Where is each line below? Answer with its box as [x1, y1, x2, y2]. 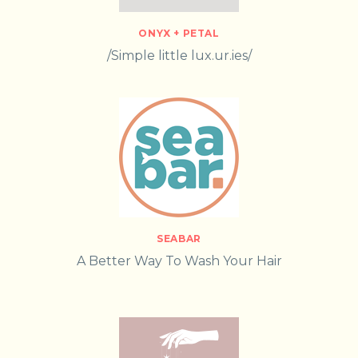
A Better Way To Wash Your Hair [76, 253, 282, 268]
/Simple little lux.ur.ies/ [106, 47, 252, 63]
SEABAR [157, 232, 201, 245]
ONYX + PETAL [138, 26, 220, 39]
